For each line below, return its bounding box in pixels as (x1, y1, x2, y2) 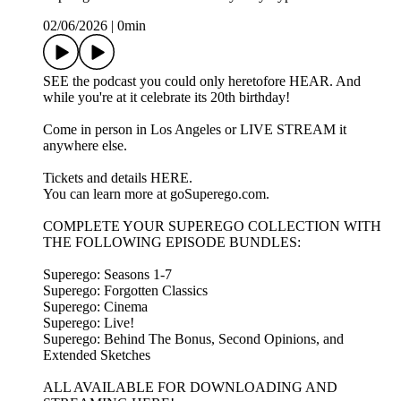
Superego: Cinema (43, 299, 148, 315)
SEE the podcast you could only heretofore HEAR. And (43, 73, 361, 90)
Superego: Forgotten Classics (43, 283, 208, 299)
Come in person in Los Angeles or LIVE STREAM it (43, 122, 346, 138)
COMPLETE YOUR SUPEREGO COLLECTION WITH (43, 218, 381, 235)
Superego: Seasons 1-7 (43, 267, 172, 283)
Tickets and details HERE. (43, 170, 192, 186)
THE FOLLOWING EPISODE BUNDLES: (43, 235, 301, 251)
